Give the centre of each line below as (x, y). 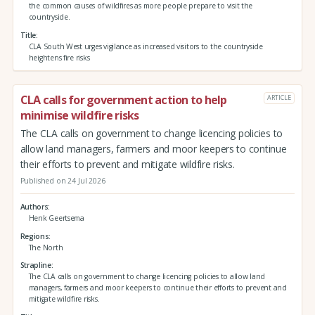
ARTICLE (279, 98)
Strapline (36, 265)
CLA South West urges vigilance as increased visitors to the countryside (146, 46)
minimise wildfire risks (79, 115)
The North (46, 247)
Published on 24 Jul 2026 (63, 181)
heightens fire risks (59, 57)
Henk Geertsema (56, 218)
